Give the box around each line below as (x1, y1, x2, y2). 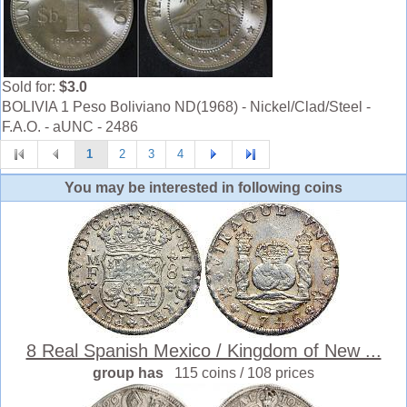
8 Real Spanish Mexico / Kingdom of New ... (25, 341, 382, 361)
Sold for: (2, 79, 59, 94)
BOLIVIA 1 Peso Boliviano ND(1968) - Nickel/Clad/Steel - (2, 99, 371, 114)
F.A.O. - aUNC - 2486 (2, 119, 138, 134)
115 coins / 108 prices (174, 365, 314, 381)
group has (93, 365, 174, 381)
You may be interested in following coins (65, 180, 342, 195)
